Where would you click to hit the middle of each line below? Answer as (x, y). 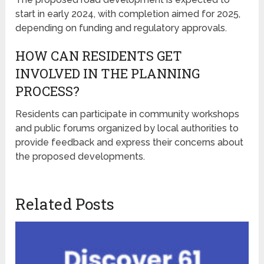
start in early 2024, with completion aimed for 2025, (128, 14)
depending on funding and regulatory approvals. (121, 28)
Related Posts (65, 204)
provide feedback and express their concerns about (130, 142)
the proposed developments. (80, 156)
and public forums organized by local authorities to (127, 128)
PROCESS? (48, 91)
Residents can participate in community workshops (128, 114)
